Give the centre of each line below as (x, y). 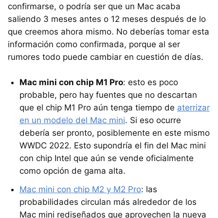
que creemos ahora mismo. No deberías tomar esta (109, 31)
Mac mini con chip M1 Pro (71, 82)
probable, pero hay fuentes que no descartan (108, 95)
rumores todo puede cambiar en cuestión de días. (106, 57)
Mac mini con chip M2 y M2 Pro (80, 189)
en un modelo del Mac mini (72, 120)
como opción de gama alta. (73, 171)
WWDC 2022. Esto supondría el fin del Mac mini (113, 145)
